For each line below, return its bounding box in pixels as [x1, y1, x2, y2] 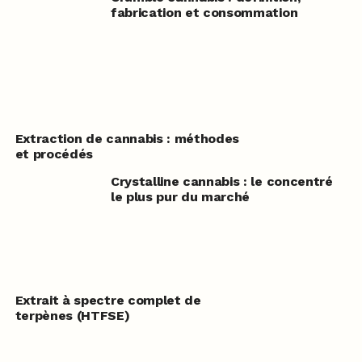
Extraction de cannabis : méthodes [15, 131, 240, 146]
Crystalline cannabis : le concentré [110, 174, 333, 189]
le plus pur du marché [110, 189, 250, 204]
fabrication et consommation [110, 5, 298, 20]
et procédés [15, 146, 94, 162]
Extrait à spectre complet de [15, 293, 201, 309]
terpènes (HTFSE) [15, 308, 130, 324]
